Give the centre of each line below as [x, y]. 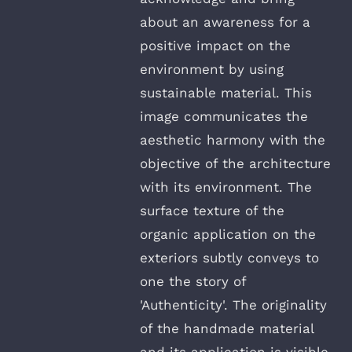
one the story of [193, 281]
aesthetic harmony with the [233, 139]
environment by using [212, 69]
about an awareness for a [225, 22]
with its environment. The [226, 187]
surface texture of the [212, 210]
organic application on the [228, 234]
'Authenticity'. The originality [233, 304]
